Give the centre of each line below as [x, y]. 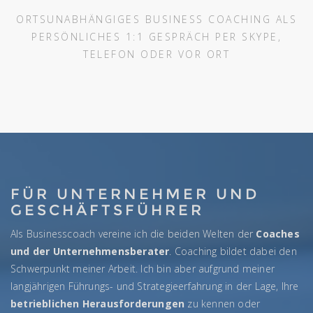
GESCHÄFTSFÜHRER [107, 210]
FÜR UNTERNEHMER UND [135, 194]
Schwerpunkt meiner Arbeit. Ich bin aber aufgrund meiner [143, 269]
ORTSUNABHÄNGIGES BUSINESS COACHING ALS [156, 20]
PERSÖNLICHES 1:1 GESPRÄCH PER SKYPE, [156, 37]
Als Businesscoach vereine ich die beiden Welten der [133, 234]
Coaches [278, 234]
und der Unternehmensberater [90, 252]
